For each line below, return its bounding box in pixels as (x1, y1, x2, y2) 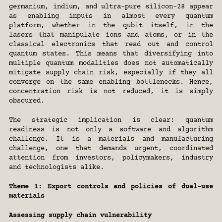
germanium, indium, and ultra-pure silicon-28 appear (9, 3, 213, 11)
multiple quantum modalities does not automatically (9, 59, 213, 67)
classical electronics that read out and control (9, 41, 213, 49)
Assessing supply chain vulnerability (9, 212, 152, 220)
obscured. (9, 97, 45, 105)
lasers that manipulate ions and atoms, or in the (9, 31, 213, 39)
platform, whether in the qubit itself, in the (9, 22, 213, 30)
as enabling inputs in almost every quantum (9, 12, 213, 20)
